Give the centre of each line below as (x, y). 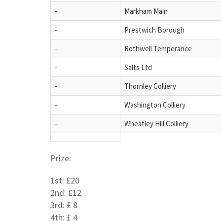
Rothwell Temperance (158, 48)
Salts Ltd (138, 67)
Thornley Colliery (150, 86)
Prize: (61, 158)
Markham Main (146, 11)
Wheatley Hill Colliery (156, 123)
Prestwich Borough (154, 30)
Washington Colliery (155, 105)
